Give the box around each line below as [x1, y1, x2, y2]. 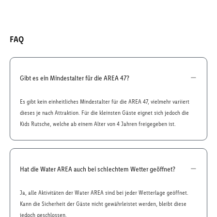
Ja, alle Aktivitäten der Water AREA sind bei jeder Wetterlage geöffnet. [20, 189, 188, 196]
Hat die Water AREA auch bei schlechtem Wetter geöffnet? [20, 164, 175, 173]
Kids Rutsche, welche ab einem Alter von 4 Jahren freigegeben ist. [20, 120, 176, 127]
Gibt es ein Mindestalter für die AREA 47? [20, 73, 129, 82]
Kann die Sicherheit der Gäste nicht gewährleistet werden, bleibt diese [20, 200, 186, 207]
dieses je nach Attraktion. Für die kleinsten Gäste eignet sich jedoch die [20, 109, 189, 116]
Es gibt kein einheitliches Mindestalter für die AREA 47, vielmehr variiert [20, 98, 189, 105]
